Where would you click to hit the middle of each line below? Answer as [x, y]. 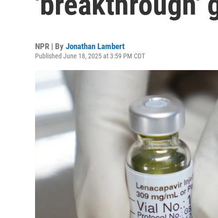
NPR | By [50, 46]
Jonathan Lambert [95, 46]
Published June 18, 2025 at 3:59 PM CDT [90, 56]
